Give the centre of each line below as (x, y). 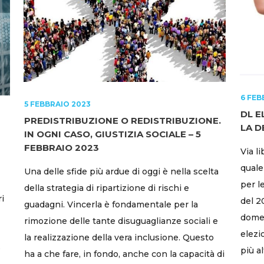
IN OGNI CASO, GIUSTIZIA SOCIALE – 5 (113, 134)
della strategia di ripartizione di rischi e (107, 188)
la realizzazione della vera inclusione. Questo (119, 237)
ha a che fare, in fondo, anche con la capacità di (124, 254)
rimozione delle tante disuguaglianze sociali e (121, 221)
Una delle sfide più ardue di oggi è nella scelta (121, 171)
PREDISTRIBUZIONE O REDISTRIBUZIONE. (123, 120)
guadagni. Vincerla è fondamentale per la (111, 204)
